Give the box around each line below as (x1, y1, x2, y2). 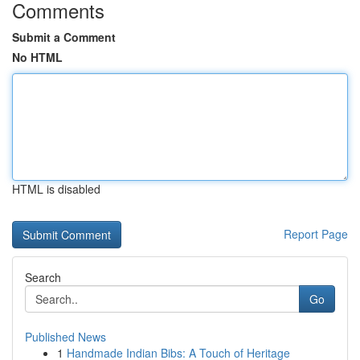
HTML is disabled (12, 181, 100, 197)
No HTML (12, 49, 63, 65)
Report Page (284, 226, 348, 242)
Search (25, 269, 61, 285)
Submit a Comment (12, 29, 116, 45)
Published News (25, 329, 106, 345)
